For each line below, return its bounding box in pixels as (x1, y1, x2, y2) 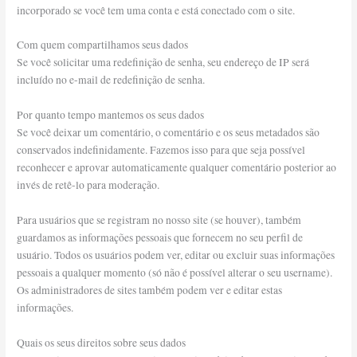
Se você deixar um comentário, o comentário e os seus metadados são (17, 125, 320, 140)
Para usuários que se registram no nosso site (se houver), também (17, 213, 302, 228)
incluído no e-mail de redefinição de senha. (17, 73, 206, 88)
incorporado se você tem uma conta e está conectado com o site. (17, 2, 296, 18)
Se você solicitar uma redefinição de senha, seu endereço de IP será (17, 55, 310, 70)
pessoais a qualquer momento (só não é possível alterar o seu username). (17, 265, 333, 280)
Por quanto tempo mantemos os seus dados (17, 108, 205, 123)
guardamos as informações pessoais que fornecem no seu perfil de (17, 230, 304, 245)
